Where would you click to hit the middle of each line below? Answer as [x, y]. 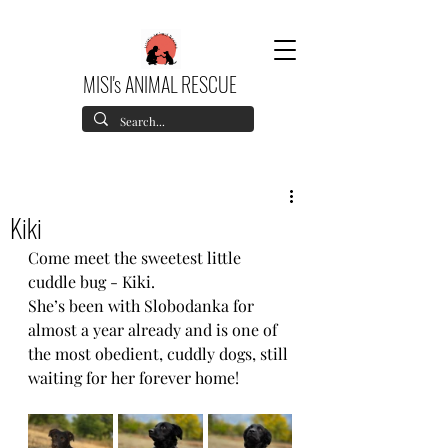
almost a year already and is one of [154, 329]
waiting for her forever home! [133, 377]
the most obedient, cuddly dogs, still [160, 353]
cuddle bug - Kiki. [91, 281]
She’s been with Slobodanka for [143, 305]
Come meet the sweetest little [136, 257]
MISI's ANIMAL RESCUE [160, 84]
